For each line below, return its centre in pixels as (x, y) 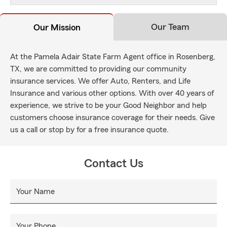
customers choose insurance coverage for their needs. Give (112, 118)
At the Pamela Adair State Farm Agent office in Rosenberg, (113, 57)
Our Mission (57, 27)
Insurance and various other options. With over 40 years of (112, 93)
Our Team (170, 27)
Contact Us (113, 164)
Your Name (35, 192)
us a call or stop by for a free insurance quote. (89, 130)
